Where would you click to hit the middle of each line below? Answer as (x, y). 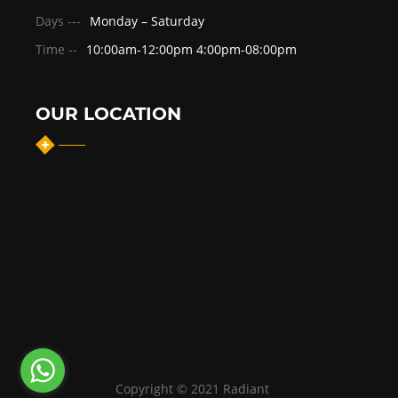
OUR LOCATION (108, 113)
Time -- (56, 49)
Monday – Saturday (147, 20)
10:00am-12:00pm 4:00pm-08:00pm (191, 49)
